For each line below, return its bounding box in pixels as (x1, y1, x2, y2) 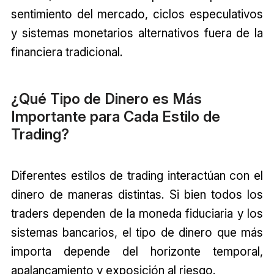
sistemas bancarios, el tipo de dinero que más (10, 224, 264, 240)
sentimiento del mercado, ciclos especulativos (10, 7, 264, 22)
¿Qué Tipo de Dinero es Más (10, 89, 202, 108)
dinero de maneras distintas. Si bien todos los (10, 187, 264, 202)
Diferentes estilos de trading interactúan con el (10, 168, 264, 183)
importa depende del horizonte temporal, (10, 243, 264, 259)
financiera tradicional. (10, 45, 122, 60)
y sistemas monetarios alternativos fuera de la (10, 26, 264, 41)
